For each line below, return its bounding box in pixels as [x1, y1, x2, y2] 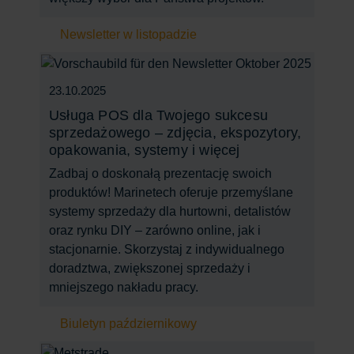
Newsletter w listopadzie [60, 28, 197, 42]
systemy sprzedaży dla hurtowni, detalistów [49, 204, 291, 218]
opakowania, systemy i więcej [49, 141, 240, 158]
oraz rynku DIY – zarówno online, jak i [49, 223, 261, 237]
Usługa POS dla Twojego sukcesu [49, 107, 268, 123]
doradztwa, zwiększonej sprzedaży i [49, 261, 250, 275]
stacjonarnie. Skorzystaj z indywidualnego [49, 242, 284, 256]
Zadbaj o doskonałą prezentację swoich [49, 166, 272, 180]
